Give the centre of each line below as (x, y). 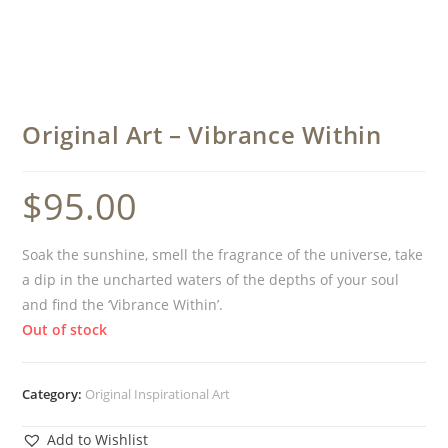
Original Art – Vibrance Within (202, 134)
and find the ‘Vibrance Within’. (123, 304)
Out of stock (65, 329)
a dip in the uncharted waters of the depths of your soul (211, 279)
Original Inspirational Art (158, 393)
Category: (54, 393)
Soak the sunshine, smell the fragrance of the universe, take (223, 254)
